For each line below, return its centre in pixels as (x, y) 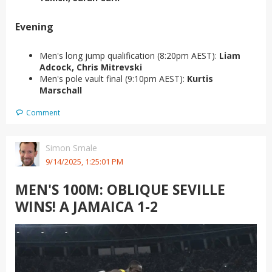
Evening (34, 27)
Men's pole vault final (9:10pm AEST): (113, 78)
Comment (43, 112)
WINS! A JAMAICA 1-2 (87, 206)
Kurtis (200, 78)
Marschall (61, 90)
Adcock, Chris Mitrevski (91, 67)
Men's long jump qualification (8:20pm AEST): (129, 55)
